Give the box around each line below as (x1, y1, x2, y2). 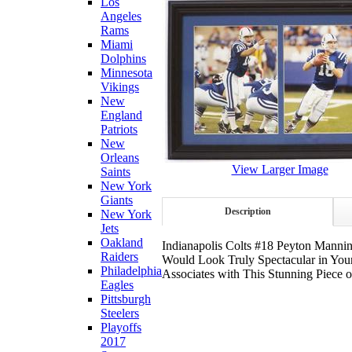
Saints (101, 165, 130, 178)
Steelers (101, 306, 139, 320)
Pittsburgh (101, 292, 151, 306)
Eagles (101, 278, 134, 291)
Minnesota (101, 66, 152, 79)
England (101, 108, 142, 122)
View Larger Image (231, 162, 328, 176)
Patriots (101, 123, 137, 136)
